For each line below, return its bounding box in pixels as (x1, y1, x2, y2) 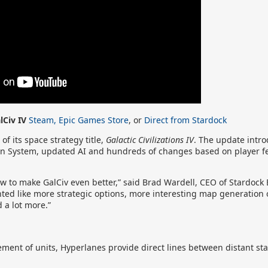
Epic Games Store (59, 114, 129, 126)
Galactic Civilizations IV (106, 134, 194, 145)
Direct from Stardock (144, 114, 227, 126)
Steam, (29, 114, 56, 126)
